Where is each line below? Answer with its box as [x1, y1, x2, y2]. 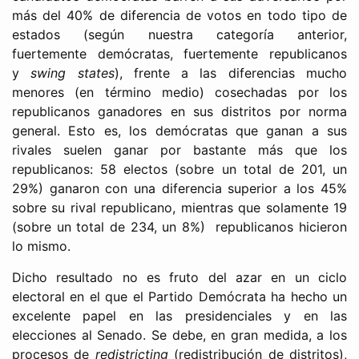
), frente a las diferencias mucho [114, 64, 348, 81]
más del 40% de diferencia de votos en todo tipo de [12, 6, 347, 23]
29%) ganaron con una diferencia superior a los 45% [12, 179, 347, 196]
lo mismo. [12, 237, 71, 254]
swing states [30, 64, 115, 81]
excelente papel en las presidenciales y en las [12, 307, 347, 324]
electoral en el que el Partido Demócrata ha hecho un [12, 288, 347, 305]
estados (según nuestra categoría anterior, [12, 26, 347, 42]
